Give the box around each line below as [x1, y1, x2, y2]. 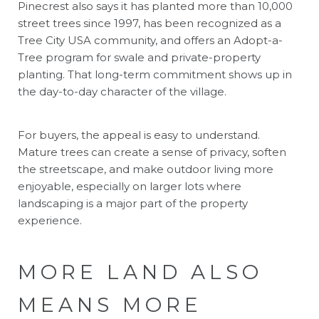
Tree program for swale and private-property [18, 50, 261, 64]
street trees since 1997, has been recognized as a [18, 16, 281, 30]
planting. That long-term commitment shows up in [18, 67, 292, 81]
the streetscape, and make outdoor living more [18, 162, 273, 176]
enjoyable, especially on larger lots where [18, 179, 241, 193]
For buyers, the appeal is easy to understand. [18, 127, 260, 142]
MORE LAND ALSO [18, 259, 263, 284]
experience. [18, 213, 82, 227]
